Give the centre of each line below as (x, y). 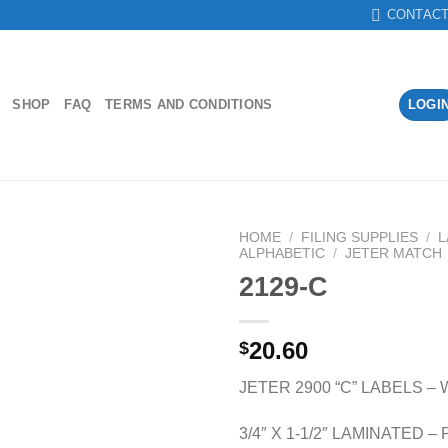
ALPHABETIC (282, 253)
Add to (170, 288)
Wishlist (170, 306)
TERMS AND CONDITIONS (189, 104)
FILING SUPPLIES (360, 237)
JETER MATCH (394, 253)
